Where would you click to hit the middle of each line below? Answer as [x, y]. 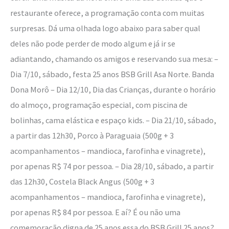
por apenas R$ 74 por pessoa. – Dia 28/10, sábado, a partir [112, 166]
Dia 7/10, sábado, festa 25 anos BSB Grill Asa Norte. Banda [112, 74]
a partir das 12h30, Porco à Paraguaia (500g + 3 [92, 135]
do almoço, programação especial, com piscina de [99, 105]
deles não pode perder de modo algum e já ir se [93, 43]
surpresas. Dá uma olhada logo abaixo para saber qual [105, 28]
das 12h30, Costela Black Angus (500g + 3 [82, 181]
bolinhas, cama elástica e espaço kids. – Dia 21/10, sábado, [113, 120]
